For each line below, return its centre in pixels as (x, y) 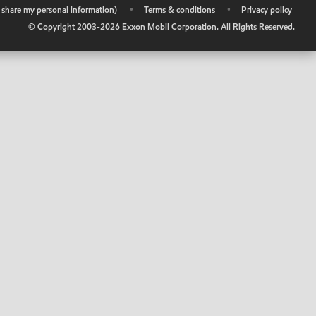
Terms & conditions (179, 9)
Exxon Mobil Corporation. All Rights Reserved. (207, 26)
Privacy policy (267, 9)
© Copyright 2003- (64, 26)
